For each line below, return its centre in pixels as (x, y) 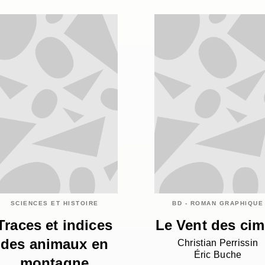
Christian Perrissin (218, 243)
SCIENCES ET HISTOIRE (54, 203)
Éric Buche (218, 255)
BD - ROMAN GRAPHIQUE (218, 203)
